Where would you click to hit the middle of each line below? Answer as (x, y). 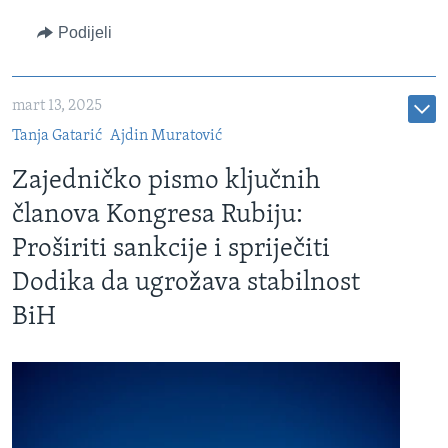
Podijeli (84, 33)
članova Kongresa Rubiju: (157, 216)
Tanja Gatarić (57, 136)
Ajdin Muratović (165, 136)
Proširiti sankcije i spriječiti (171, 250)
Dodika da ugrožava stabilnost (186, 284)
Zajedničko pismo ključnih (166, 182)
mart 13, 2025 (57, 106)
